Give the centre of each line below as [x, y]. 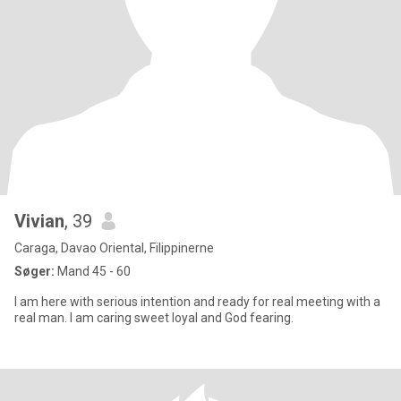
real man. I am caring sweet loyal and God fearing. [154, 318]
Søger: [34, 271]
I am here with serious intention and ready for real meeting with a [197, 302]
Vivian [39, 221]
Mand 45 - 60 [93, 271]
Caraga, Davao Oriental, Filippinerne [114, 248]
